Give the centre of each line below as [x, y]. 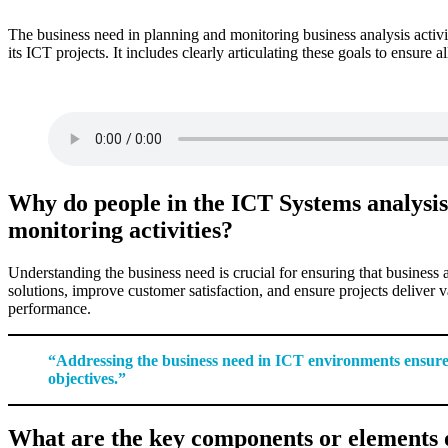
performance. [49, 308]
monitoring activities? [120, 229]
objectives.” [87, 378]
